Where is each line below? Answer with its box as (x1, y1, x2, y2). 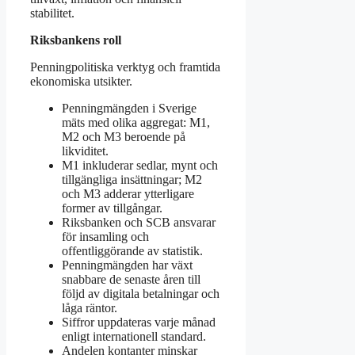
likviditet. (62, 143, 109, 158)
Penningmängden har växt (62, 258, 193, 272)
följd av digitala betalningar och (62, 286, 219, 300)
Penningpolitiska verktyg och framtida (30, 59, 220, 74)
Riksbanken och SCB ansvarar (62, 215, 216, 229)
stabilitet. (30, 6, 74, 20)
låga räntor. (62, 300, 117, 315)
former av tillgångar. (62, 200, 162, 215)
